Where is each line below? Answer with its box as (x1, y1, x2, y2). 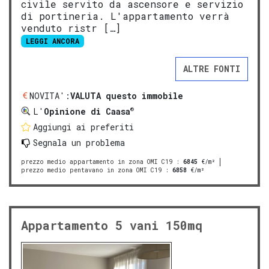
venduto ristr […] (21, 22, 121, 35)
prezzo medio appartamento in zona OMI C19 (21, 157, 172, 166)
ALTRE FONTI (183, 62, 240, 74)
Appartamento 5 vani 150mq (21, 217, 202, 233)
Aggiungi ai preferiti (33, 121, 134, 133)
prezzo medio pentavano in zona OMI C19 (21, 166, 162, 174)
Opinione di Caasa (44, 105, 130, 117)
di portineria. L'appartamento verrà (21, 10, 229, 23)
